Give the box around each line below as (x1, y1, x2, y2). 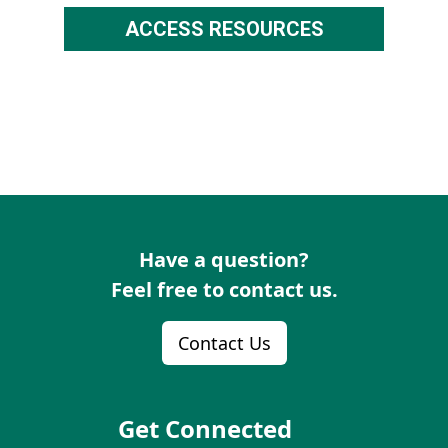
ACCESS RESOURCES (124, 17, 324, 41)
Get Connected (118, 412, 293, 445)
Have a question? (139, 246, 309, 273)
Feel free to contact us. (110, 276, 338, 303)
